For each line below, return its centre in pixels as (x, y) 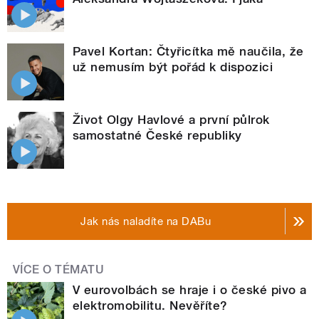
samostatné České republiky (157, 135)
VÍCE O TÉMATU (59, 269)
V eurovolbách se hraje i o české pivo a (190, 289)
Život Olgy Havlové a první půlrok (171, 119)
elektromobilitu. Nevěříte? (150, 305)
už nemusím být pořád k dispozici (173, 67)
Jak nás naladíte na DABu (146, 221)
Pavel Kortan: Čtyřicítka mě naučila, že (188, 51)
